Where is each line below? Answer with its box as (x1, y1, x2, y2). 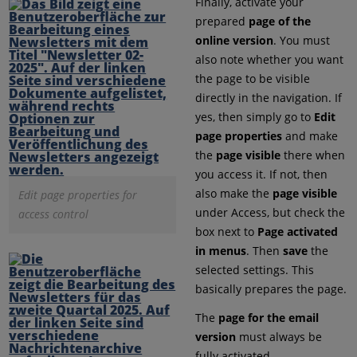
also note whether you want (194, 51, 343, 67)
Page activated (257, 223, 338, 239)
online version (194, 32, 273, 48)
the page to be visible (194, 70, 310, 86)
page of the (248, 13, 311, 29)
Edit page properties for (18, 186, 138, 202)
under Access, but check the (194, 204, 345, 220)
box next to (194, 223, 257, 239)
